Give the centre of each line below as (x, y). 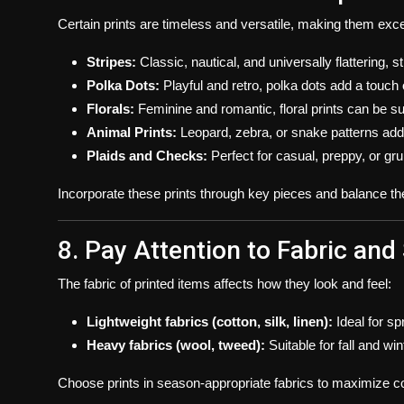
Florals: (110, 108)
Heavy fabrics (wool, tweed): (176, 344)
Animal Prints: (132, 132)
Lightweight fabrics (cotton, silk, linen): (210, 321)
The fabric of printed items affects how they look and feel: (225, 283)
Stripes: (111, 61)
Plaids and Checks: (147, 155)
